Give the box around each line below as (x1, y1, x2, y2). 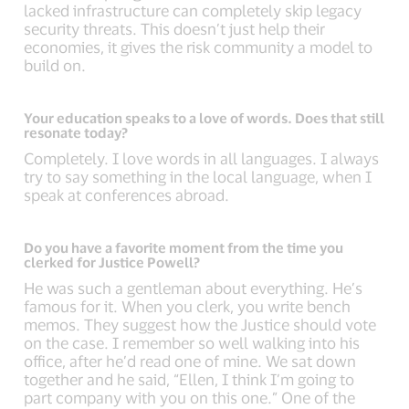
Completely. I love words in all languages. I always (24, 149, 380, 167)
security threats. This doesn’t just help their (24, 19, 326, 37)
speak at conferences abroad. (24, 185, 230, 204)
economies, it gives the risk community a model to (24, 37, 373, 56)
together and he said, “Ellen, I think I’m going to (24, 370, 355, 388)
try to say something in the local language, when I (24, 167, 372, 185)
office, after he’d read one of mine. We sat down (24, 351, 357, 370)
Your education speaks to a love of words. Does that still (24, 110, 385, 126)
